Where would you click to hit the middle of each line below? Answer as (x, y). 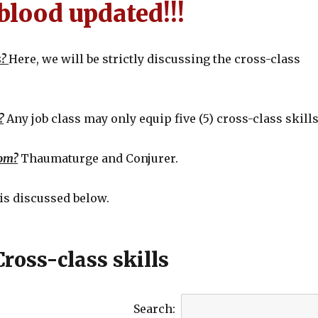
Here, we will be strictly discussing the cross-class (155, 59)
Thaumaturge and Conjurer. (100, 158)
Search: (154, 309)
